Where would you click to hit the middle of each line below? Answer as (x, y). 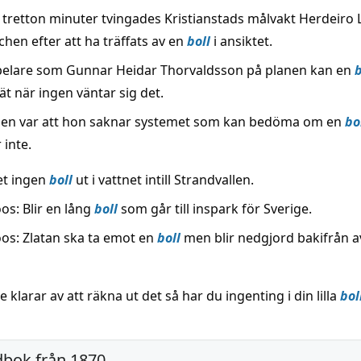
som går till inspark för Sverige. (215, 209)
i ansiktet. (241, 41)
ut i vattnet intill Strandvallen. (163, 180)
